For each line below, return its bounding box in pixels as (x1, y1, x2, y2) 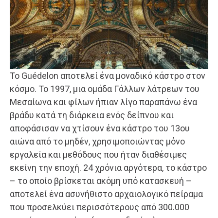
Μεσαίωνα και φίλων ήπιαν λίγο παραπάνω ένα (10, 96, 197, 107)
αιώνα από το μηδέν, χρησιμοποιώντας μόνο (10, 136, 185, 146)
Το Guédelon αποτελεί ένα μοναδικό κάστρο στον (10, 70, 205, 81)
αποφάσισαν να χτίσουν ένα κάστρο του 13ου (10, 123, 190, 133)
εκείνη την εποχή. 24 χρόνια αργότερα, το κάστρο (10, 162, 207, 173)
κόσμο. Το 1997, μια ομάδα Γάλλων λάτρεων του (10, 83, 200, 94)
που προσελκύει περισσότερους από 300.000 (10, 201, 189, 212)
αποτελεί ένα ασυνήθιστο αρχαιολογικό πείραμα (10, 188, 203, 199)
